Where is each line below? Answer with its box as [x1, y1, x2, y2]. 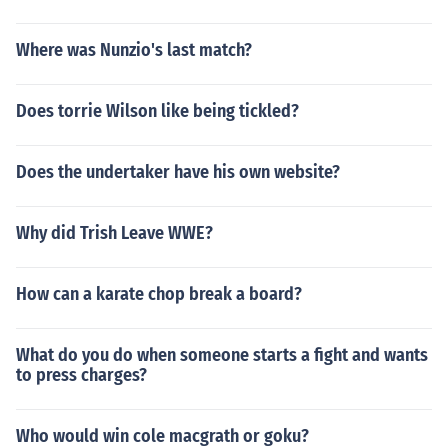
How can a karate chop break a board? [16, 283, 302, 305]
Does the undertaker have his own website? [16, 161, 340, 183]
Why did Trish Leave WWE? [16, 222, 213, 244]
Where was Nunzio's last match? [16, 39, 252, 61]
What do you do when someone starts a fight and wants [16, 344, 428, 366]
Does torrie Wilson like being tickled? [16, 100, 299, 122]
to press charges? [16, 364, 147, 386]
